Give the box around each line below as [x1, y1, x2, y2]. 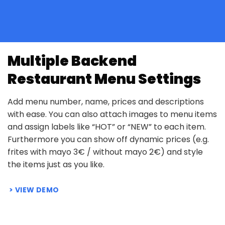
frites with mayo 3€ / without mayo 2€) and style [8, 146, 203, 158]
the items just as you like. [8, 159, 104, 171]
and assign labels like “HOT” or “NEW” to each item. [8, 121, 206, 133]
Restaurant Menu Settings [8, 69, 201, 89]
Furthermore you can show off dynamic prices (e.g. [8, 134, 209, 146]
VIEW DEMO [15, 184, 59, 195]
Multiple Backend [8, 51, 137, 71]
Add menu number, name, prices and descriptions [8, 96, 204, 108]
